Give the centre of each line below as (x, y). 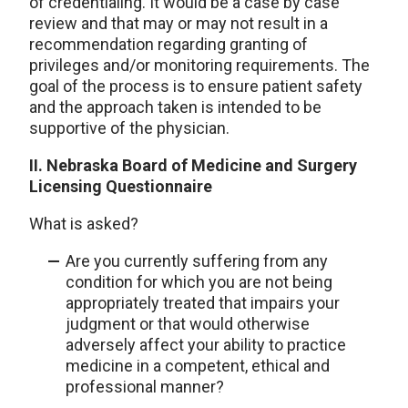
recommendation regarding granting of (168, 45)
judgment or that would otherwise (188, 324)
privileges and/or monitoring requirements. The (199, 66)
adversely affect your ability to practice (206, 345)
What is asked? (84, 224)
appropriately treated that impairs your (203, 303)
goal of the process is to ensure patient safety (196, 87)
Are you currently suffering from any (197, 261)
